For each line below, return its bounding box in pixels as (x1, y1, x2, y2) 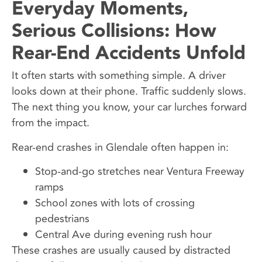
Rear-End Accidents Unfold (12, 39, 246, 69)
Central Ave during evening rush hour (35, 226, 212, 243)
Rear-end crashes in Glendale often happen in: (12, 139, 229, 156)
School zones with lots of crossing (35, 194, 195, 211)
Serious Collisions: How (12, 16, 216, 47)
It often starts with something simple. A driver (12, 67, 226, 84)
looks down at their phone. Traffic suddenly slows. (12, 83, 246, 100)
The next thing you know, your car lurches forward (12, 99, 247, 116)
